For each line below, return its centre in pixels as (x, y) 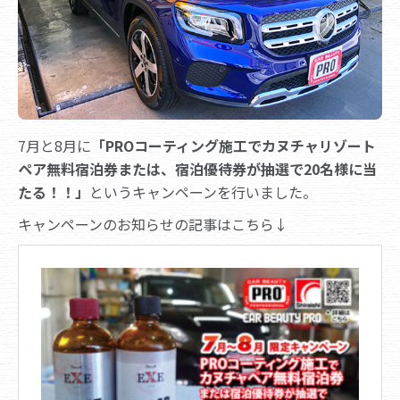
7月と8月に (54, 146)
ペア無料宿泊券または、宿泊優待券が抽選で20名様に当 (197, 169)
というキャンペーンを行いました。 (203, 192)
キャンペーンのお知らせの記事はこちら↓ (153, 224)
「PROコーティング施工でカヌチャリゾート (233, 146)
